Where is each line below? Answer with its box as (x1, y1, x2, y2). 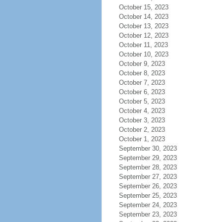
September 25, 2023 (118, 192, 177, 199)
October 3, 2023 (118, 116, 165, 124)
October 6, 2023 (118, 88, 165, 96)
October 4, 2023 (118, 107, 165, 114)
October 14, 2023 (118, 13, 168, 20)
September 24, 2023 (118, 201, 177, 209)
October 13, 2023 (118, 22, 168, 30)
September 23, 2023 (118, 211, 177, 218)
